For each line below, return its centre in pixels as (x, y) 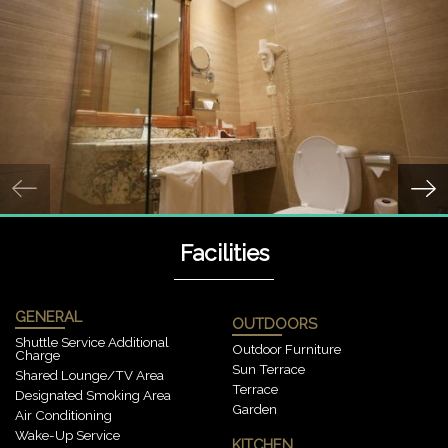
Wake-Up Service (67, 434)
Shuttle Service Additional (92, 341)
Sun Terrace (268, 369)
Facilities (224, 252)
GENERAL (48, 316)
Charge (37, 354)
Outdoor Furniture (286, 349)
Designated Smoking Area (93, 394)
